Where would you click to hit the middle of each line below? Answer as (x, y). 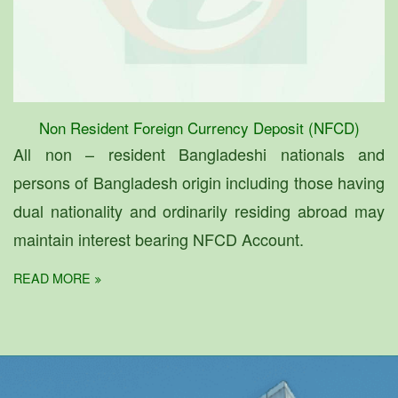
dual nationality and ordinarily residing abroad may (199, 210)
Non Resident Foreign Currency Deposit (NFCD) (199, 127)
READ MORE (52, 277)
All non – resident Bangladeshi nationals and (199, 153)
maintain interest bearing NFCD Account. (161, 239)
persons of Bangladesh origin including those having (199, 182)
